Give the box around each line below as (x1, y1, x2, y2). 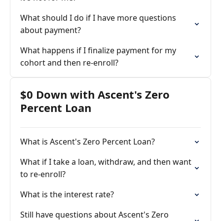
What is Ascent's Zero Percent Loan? (20, 136, 155, 147)
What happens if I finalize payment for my (20, 45, 176, 56)
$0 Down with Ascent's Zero (20, 87, 170, 102)
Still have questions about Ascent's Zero (20, 209, 169, 220)
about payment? (20, 25, 81, 36)
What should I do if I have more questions (20, 12, 176, 23)
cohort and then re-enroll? (20, 57, 118, 68)
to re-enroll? (20, 169, 66, 180)
